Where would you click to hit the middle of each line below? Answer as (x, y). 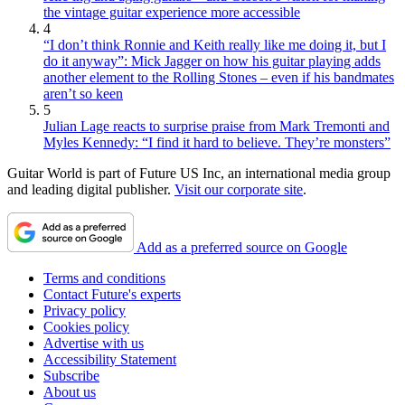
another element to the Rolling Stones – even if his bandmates (219, 77)
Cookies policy (86, 326)
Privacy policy (85, 310)
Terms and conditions (104, 278)
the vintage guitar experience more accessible (172, 12)
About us (70, 391)
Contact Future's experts (112, 294)
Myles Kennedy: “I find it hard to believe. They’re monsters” (217, 142)
